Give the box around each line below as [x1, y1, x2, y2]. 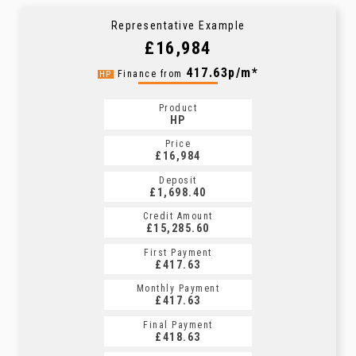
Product [158, 103, 198, 114]
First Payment [144, 246, 212, 258]
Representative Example [110, 19, 246, 33]
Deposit [159, 174, 197, 186]
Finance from [117, 68, 187, 80]
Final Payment [143, 319, 213, 331]
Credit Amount [143, 211, 213, 222]
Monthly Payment [136, 283, 220, 295]
